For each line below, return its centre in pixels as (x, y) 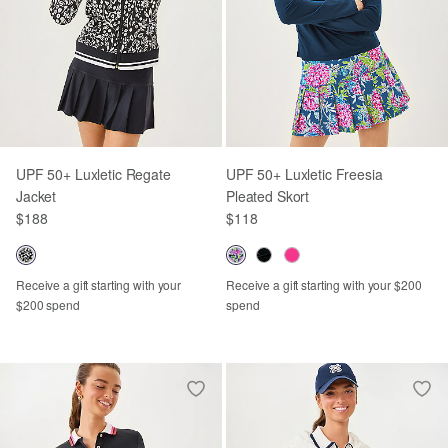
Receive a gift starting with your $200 (324, 284)
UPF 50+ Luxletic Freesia (304, 173)
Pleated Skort (268, 195)
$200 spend (48, 304)
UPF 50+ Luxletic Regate (93, 173)
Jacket (36, 195)
